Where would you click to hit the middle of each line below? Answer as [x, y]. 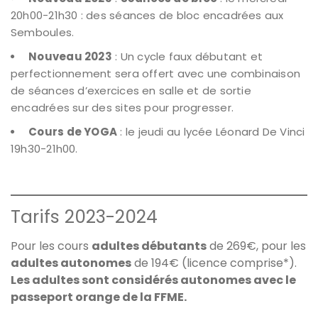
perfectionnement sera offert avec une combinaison [156, 73]
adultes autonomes [71, 263]
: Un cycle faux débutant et [187, 56]
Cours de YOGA [73, 131]
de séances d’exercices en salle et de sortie [131, 90]
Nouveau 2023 [70, 56]
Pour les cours [51, 246]
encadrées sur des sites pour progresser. [122, 107]
